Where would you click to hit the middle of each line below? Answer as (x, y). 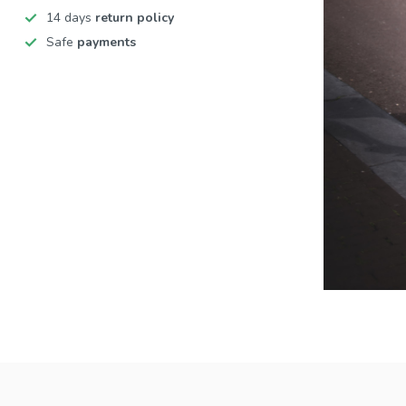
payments (106, 42)
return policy (135, 18)
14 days (71, 18)
